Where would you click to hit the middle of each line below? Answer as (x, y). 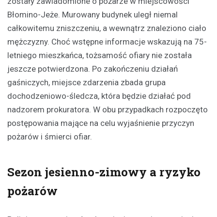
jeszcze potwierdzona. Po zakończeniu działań (93, 69)
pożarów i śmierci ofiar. (50, 137)
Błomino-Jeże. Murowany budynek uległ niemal (93, 15)
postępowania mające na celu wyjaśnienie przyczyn (101, 123)
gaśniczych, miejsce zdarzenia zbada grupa (86, 83)
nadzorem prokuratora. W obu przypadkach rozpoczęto (108, 110)
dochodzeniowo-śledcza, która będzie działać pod (99, 96)
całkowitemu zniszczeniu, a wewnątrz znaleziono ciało (107, 28)
